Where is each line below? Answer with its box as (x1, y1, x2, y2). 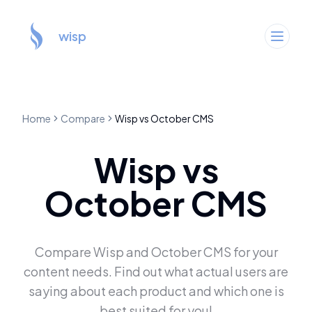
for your (231, 244, 278, 260)
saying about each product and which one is (28, 283, 284, 299)
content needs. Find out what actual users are (24, 263, 288, 279)
